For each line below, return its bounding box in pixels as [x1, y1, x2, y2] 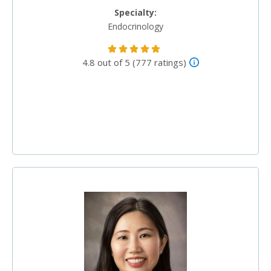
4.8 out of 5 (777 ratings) [82, 56, 186, 68]
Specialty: [114, 6, 157, 18]
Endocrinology [108, 20, 163, 32]
